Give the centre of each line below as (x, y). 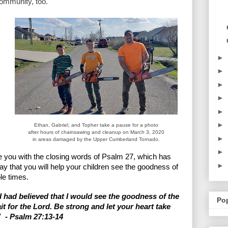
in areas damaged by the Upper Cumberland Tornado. (96, 139)
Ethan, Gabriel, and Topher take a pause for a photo (96, 125)
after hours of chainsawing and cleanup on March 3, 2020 (96, 132)
